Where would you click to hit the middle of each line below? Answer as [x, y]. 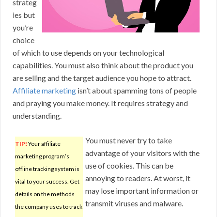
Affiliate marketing [44, 91]
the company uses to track [49, 207]
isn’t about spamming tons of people [136, 91]
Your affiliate [44, 144]
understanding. [37, 116]
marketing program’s [42, 156]
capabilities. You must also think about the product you [103, 65]
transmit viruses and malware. [134, 203]
